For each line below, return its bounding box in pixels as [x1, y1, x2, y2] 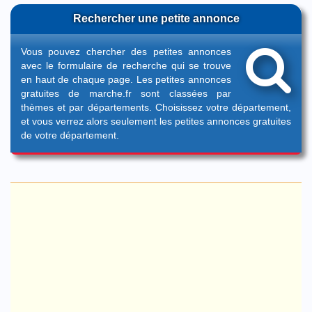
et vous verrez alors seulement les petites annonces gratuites [21, 116, 291, 127]
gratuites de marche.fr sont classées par [21, 88, 231, 99]
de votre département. [21, 130, 119, 141]
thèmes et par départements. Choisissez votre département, [21, 102, 291, 113]
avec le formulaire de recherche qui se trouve [21, 60, 231, 71]
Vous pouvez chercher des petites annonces [21, 46, 231, 57]
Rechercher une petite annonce [72, 13, 240, 24]
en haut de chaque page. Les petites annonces [21, 74, 231, 85]
